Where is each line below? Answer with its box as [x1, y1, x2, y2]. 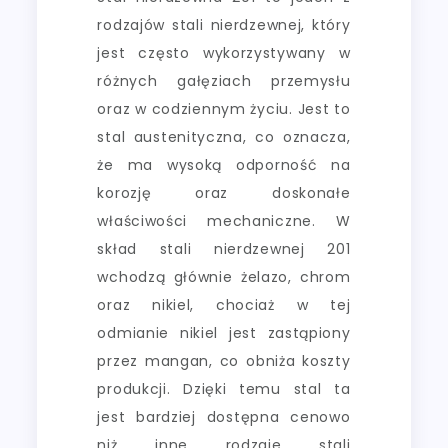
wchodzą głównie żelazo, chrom [97, 266, 351, 287]
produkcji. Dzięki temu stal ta [97, 378, 351, 399]
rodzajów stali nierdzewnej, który [97, 14, 351, 35]
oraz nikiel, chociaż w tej [97, 294, 351, 315]
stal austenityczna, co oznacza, [97, 126, 351, 147]
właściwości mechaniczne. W [97, 210, 351, 231]
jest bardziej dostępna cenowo [97, 406, 351, 427]
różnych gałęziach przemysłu [97, 70, 351, 91]
